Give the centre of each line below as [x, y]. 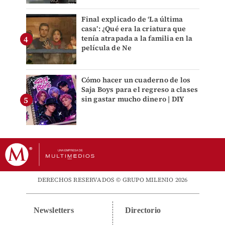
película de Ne [106, 48]
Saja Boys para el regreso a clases [140, 90]
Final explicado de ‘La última [132, 19]
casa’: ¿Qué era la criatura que [134, 29]
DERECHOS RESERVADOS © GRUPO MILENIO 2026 [113, 180]
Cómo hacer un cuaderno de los [136, 80]
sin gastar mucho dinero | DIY [133, 99]
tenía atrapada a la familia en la [137, 38]
